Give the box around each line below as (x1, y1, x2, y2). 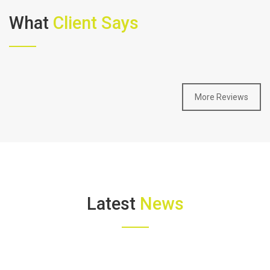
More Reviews (195, 92, 248, 102)
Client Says (53, 13, 139, 34)
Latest (86, 193, 140, 215)
